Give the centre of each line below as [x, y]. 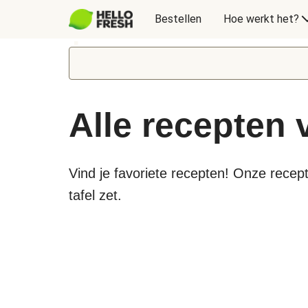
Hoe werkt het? [261, 19]
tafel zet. [95, 195]
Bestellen [178, 19]
